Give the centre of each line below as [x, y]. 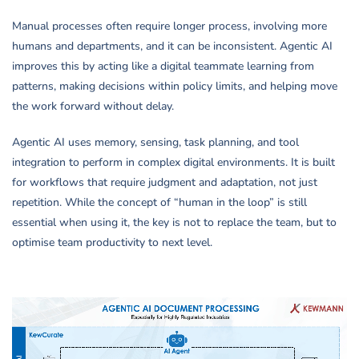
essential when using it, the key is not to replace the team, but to [174, 223]
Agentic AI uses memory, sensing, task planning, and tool [155, 143]
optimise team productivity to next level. [112, 243]
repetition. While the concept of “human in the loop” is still [159, 203]
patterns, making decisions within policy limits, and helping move [175, 87]
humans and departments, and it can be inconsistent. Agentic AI [172, 46]
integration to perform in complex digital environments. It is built [173, 163]
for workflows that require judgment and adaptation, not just [165, 183]
